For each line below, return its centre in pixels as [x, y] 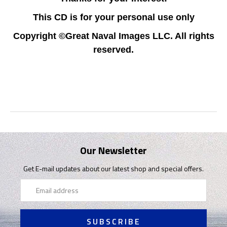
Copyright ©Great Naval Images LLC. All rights [113, 36]
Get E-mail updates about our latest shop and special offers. [113, 168]
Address [33, 195]
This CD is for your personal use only [113, 17]
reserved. [113, 49]
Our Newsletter [113, 150]
